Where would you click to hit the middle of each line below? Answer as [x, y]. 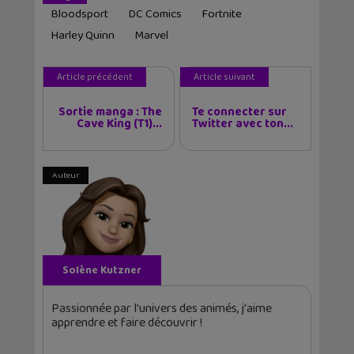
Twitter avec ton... [243, 124]
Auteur [66, 176]
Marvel [151, 36]
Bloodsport [79, 15]
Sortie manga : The [110, 113]
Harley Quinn [83, 36]
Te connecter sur [239, 113]
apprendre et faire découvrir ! [127, 323]
